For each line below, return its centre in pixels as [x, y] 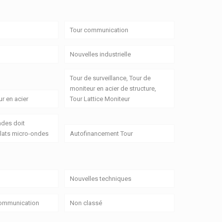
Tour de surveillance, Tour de [110, 78]
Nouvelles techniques [100, 178]
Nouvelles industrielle [100, 54]
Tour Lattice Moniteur [100, 99]
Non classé [86, 203]
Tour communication [99, 30]
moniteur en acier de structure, [113, 89]
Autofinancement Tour [101, 134]
